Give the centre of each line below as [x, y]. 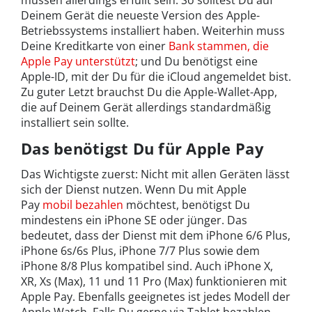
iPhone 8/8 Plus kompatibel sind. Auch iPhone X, [147, 266]
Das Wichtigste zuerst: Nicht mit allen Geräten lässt [155, 174]
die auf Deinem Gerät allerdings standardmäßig [146, 108]
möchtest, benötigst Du [187, 205]
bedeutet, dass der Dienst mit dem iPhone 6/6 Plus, [156, 236]
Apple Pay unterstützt [78, 62]
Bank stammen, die [219, 46]
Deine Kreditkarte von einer [95, 46]
